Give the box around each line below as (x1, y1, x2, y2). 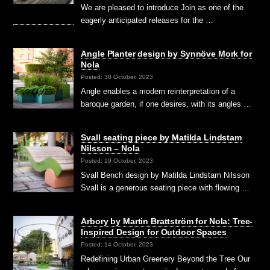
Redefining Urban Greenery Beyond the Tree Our (81, 254, 251, 264)
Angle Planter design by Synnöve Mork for (81, 49, 252, 59)
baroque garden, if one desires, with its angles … (81, 99, 252, 109)
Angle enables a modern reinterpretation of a (81, 87, 236, 96)
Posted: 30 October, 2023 (81, 73, 154, 80)
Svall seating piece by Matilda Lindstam (81, 133, 242, 143)
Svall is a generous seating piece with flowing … (81, 183, 250, 193)
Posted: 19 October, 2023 (81, 157, 154, 164)
